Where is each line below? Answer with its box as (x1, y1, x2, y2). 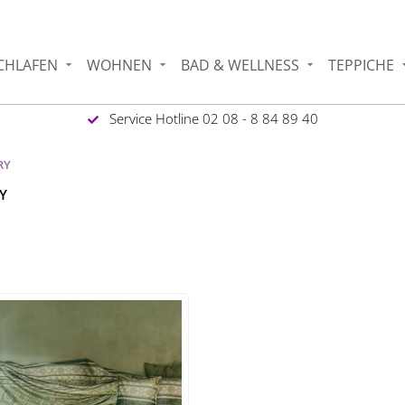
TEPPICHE (328, 54, 395, 75)
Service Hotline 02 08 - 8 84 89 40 (105, 108, 318, 127)
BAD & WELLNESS (181, 54, 300, 75)
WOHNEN (87, 54, 153, 75)
